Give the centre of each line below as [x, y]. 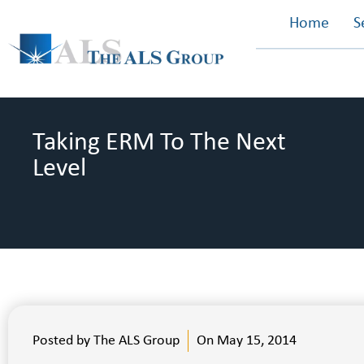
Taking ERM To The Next [159, 143]
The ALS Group [135, 341]
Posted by [61, 341]
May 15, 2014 [257, 341]
